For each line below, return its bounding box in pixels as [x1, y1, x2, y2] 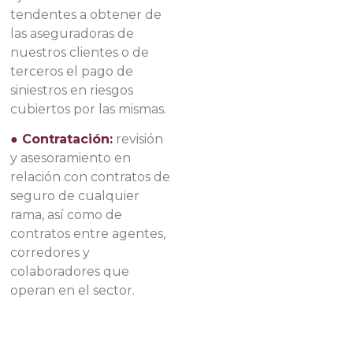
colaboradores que [10, 264, 130, 280]
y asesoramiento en [10, 150, 132, 166]
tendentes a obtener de [10, 6, 162, 22]
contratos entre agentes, [10, 226, 166, 242]
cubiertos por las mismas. [10, 101, 167, 117]
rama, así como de [10, 207, 123, 223]
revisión [113, 132, 164, 147]
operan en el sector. [10, 283, 136, 299]
